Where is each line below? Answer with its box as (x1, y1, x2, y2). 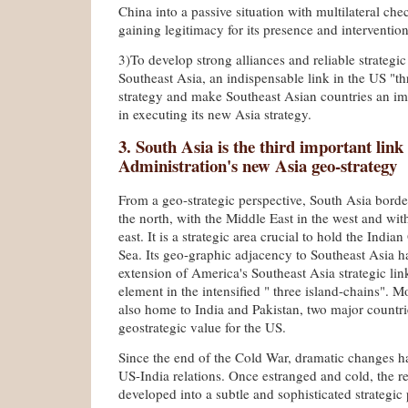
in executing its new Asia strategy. (118, 104, 311, 123)
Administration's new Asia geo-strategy (118, 153, 397, 178)
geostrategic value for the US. (118, 318, 286, 337)
